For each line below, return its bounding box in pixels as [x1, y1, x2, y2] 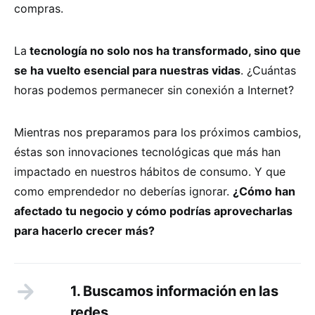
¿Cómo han [233, 184, 295, 198]
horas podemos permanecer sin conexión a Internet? [14, 82, 294, 97]
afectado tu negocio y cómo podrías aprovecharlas [14, 203, 292, 218]
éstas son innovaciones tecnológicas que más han [14, 144, 281, 159]
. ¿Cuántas [240, 63, 296, 77]
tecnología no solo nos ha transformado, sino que [27, 43, 301, 58]
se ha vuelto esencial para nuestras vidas [14, 63, 240, 77]
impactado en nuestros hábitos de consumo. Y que [14, 164, 285, 179]
